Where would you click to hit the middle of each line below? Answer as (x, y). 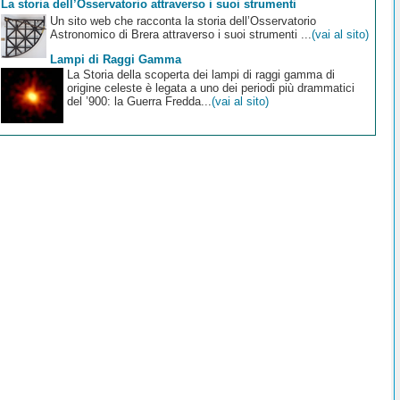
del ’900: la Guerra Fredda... (139, 102)
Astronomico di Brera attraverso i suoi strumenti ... (180, 35)
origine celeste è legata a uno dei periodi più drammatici (210, 88)
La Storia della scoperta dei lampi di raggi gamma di (200, 75)
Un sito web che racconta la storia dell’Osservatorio (183, 21)
